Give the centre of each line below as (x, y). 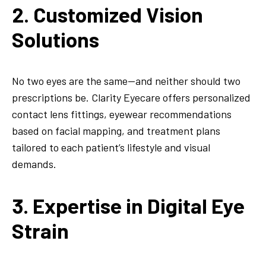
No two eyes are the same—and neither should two (126, 81)
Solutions (56, 39)
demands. (34, 164)
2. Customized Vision (107, 14)
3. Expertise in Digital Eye (128, 206)
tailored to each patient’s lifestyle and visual (111, 148)
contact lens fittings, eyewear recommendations (122, 114)
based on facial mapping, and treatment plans (116, 131)
